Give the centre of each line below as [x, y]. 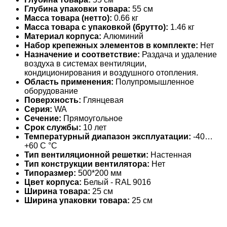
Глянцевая [102, 100]
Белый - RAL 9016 [116, 182]
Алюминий [122, 36]
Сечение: [43, 119]
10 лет [94, 128]
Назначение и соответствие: [82, 55]
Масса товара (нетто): [68, 18]
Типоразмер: [50, 173]
